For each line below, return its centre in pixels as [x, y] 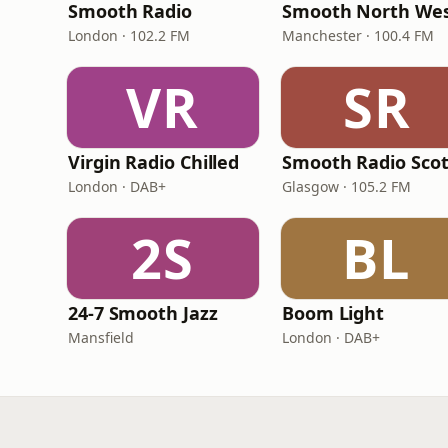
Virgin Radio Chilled [154, 162]
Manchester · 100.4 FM [358, 35]
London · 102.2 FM [129, 35]
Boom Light [333, 313]
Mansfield [101, 337]
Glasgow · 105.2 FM [346, 186]
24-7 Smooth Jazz [143, 313]
